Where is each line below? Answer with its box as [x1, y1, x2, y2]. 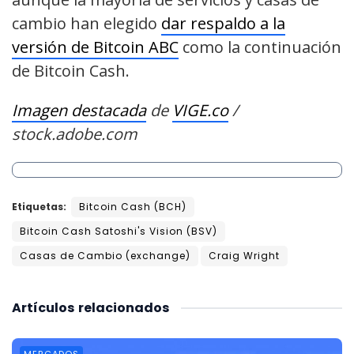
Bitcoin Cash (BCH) [79, 200, 186, 214]
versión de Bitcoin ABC [12, 36, 179, 58]
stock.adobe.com [12, 123, 137, 145]
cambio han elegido [12, 13, 161, 35]
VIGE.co [172, 100, 228, 122]
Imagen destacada [12, 100, 146, 122]
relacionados [78, 299, 169, 318]
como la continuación [179, 36, 341, 58]
